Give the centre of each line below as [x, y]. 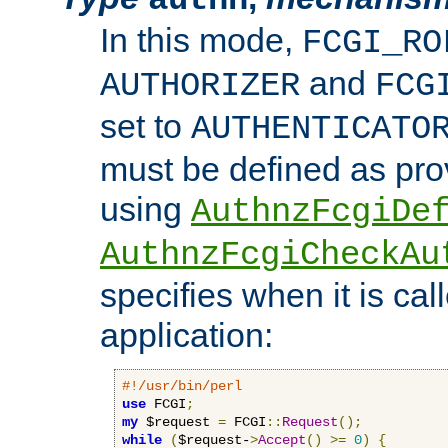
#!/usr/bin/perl [182, 385]
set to [145, 125]
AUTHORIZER [200, 85]
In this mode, [201, 39]
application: [186, 334]
